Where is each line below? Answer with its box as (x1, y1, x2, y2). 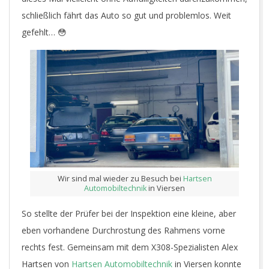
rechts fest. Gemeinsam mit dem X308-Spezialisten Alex (22, 241, 238, 253)
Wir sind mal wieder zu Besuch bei (57, 174, 183, 184)
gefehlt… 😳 (22, 26, 67, 38)
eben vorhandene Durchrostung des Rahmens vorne (22, 225, 225, 237)
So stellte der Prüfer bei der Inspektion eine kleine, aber (22, 208, 236, 220)
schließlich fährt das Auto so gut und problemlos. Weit (22, 10, 231, 22)
